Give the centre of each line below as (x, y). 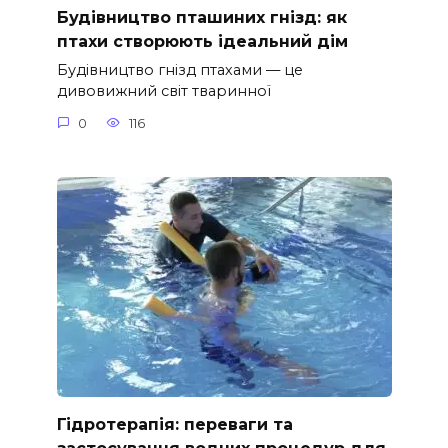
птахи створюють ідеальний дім (202, 41)
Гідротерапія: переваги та (174, 424)
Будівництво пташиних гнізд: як (201, 17)
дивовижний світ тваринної (163, 91)
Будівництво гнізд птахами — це (179, 70)
